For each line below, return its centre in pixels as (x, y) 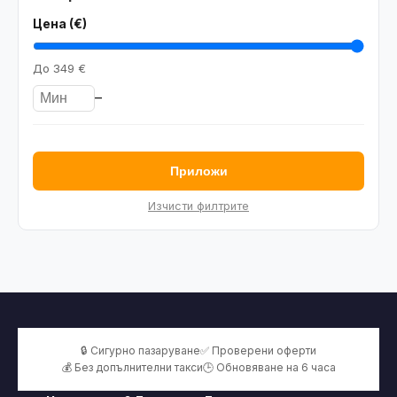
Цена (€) (60, 23)
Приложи (198, 171)
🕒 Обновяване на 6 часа (269, 367)
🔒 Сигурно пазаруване (140, 350)
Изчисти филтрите (198, 206)
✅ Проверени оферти (258, 350)
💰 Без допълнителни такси (132, 367)
